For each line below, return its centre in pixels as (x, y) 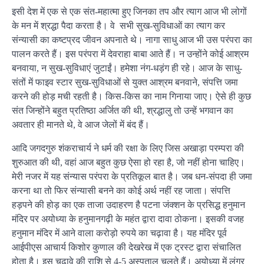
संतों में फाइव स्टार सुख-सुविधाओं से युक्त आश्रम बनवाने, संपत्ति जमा (125, 82)
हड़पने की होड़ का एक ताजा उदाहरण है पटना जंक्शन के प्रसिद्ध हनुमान (128, 204)
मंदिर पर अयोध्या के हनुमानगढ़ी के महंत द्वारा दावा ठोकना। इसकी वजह (128, 219)
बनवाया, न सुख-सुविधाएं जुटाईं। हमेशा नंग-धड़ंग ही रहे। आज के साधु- (127, 68)
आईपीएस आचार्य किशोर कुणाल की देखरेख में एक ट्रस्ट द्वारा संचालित (126, 247)
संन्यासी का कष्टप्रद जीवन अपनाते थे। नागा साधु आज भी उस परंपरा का (132, 39)
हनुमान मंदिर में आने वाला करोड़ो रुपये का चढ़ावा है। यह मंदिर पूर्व (119, 233)
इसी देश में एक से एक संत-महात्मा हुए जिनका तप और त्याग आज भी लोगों (129, 11)
